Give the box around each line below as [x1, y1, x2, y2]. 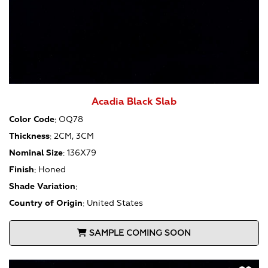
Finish [9, 165, 34, 175]
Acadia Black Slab [92, 95, 176, 108]
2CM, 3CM [54, 131, 94, 142]
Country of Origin [9, 198, 83, 209]
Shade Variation [9, 181, 75, 192]
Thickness [9, 131, 50, 142]
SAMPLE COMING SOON [89, 227, 191, 238]
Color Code [9, 114, 54, 125]
